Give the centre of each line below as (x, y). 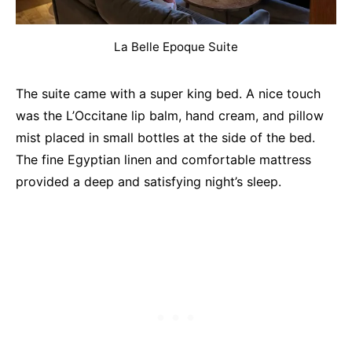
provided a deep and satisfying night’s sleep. (148, 181)
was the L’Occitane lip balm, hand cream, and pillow (170, 115)
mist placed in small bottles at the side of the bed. (165, 137)
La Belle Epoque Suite (176, 46)
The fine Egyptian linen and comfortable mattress (163, 159)
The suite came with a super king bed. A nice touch (168, 93)
